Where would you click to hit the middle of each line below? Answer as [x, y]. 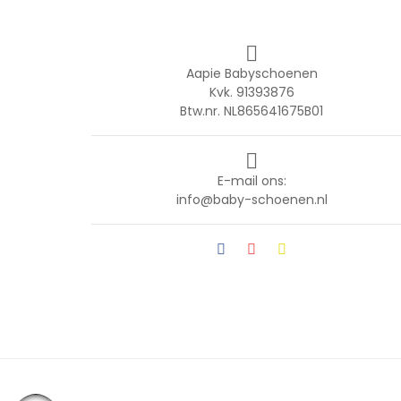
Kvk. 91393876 [252, 92]
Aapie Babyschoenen [252, 73]
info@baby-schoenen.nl [252, 199]
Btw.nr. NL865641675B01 [252, 111]
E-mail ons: [252, 180]
